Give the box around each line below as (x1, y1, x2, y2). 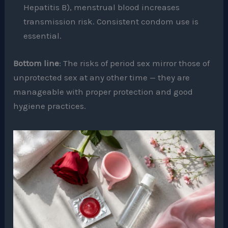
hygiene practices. (13, 100, 87, 111)
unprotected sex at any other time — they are (13, 72, 190, 82)
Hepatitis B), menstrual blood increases (23, 2, 180, 13)
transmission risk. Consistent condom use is (23, 16, 199, 27)
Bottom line (13, 58, 60, 68)
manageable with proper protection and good (13, 86, 193, 97)
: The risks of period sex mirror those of (59, 58, 210, 68)
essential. (23, 31, 62, 41)
